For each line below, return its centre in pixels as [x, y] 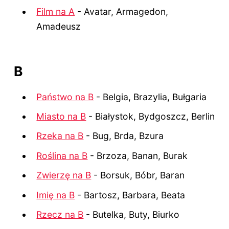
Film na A [56, 11]
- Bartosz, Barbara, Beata [130, 195]
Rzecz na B [60, 214]
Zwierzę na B [64, 175]
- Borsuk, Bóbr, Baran [138, 175]
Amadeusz [59, 26]
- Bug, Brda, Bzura [124, 136]
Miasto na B [61, 117]
